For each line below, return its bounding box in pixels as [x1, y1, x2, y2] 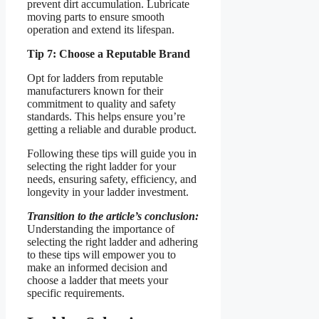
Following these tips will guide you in [27, 147, 197, 159]
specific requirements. [27, 286, 125, 299]
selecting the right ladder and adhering [27, 235, 198, 248]
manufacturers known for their [27, 84, 163, 97]
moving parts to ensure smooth [27, 10, 164, 23]
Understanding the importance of [27, 222, 174, 235]
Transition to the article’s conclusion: [27, 209, 199, 222]
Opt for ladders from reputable [27, 71, 163, 84]
